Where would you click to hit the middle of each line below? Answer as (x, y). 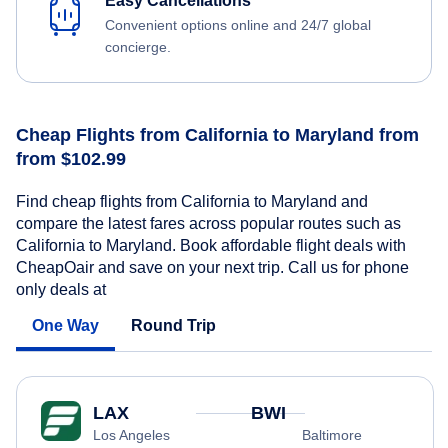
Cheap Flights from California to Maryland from (217, 135)
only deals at (63, 289)
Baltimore (331, 434)
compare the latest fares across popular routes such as (208, 223)
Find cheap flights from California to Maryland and (192, 201)
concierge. (138, 47)
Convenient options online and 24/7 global (238, 25)
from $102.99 (71, 159)
